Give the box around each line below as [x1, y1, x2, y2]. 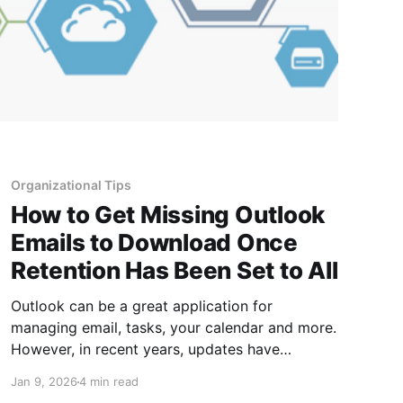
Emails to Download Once [10, 228, 298, 257]
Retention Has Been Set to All [10, 256, 338, 285]
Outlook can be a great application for [10, 297, 273, 316]
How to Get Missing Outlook [10, 201, 326, 229]
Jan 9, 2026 [10, 374, 77, 390]
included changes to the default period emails [10, 362, 323, 381]
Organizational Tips [10, 177, 131, 193]
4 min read [78, 374, 139, 390]
